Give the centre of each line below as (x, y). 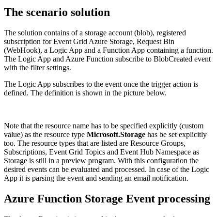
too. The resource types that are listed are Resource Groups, (95, 143)
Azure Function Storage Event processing (107, 199)
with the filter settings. (38, 68)
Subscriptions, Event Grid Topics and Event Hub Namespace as (101, 152)
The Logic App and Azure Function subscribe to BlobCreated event (107, 59)
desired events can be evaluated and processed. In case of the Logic (107, 170)
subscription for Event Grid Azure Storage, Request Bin (89, 42)
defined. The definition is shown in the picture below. (85, 93)
